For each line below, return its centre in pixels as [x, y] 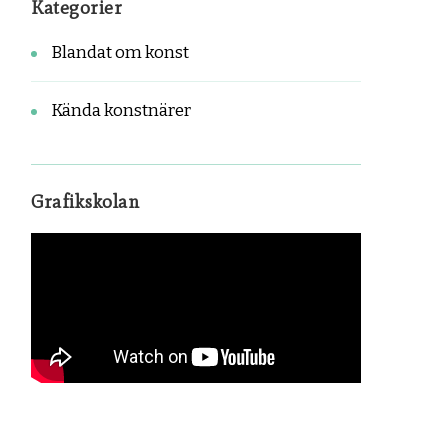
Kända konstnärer [121, 111]
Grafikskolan [85, 202]
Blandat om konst [120, 53]
